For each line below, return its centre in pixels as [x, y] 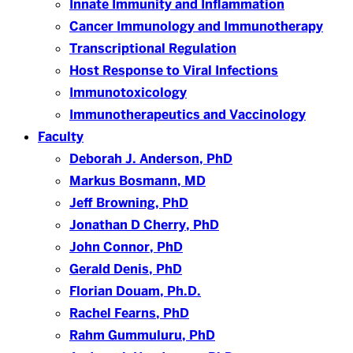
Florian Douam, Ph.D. [135, 291]
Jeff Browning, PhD [129, 203]
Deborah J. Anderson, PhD [151, 159]
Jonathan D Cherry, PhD [144, 225]
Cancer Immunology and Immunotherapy [196, 26]
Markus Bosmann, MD [137, 181]
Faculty [61, 137]
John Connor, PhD [126, 247]
